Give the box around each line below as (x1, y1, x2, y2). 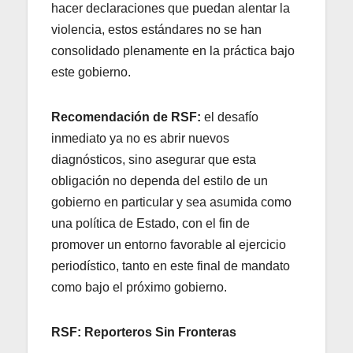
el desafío (201, 110, 258, 124)
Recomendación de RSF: (51, 110, 201, 124)
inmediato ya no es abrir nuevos (51, 131, 229, 145)
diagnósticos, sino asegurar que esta (51, 152, 256, 166)
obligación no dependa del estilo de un (51, 173, 268, 188)
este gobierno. (51, 65, 131, 79)
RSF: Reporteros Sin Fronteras (51, 325, 236, 339)
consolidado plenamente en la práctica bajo (51, 43, 295, 58)
